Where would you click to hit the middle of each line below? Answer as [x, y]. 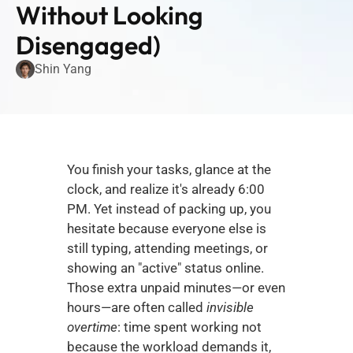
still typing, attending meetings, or [167, 248]
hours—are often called [136, 307]
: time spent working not [189, 327]
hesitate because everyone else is [166, 229]
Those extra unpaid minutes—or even [176, 288]
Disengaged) [88, 45]
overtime [92, 327]
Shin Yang [63, 69]
